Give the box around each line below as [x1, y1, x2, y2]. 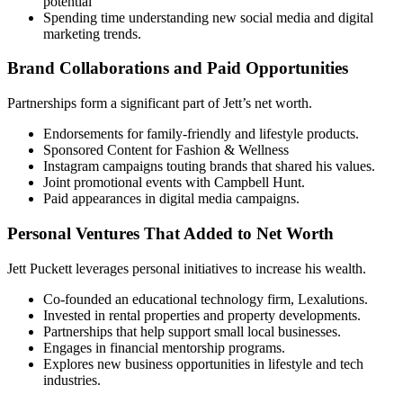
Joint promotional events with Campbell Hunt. [43, 175, 305, 191]
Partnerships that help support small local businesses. [43, 323, 341, 339]
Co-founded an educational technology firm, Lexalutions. [43, 291, 368, 307]
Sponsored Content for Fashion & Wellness [43, 142, 289, 158]
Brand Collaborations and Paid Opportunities [7, 58, 348, 78]
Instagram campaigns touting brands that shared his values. [43, 158, 375, 175]
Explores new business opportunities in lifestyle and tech [43, 355, 363, 372]
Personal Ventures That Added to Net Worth [7, 223, 334, 243]
